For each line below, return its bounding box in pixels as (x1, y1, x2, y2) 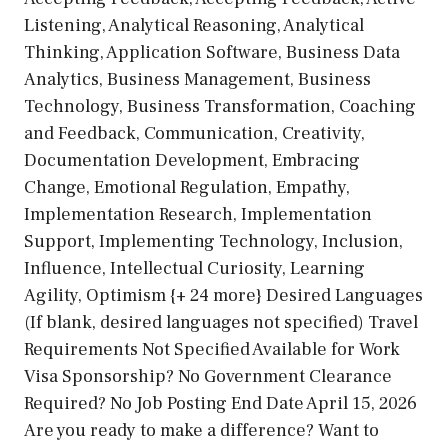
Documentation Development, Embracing (24, 149, 360, 172)
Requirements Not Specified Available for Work (24, 338, 400, 361)
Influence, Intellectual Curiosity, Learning (24, 257, 365, 280)
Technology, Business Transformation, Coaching (24, 95, 416, 118)
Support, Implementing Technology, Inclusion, (24, 230, 403, 253)
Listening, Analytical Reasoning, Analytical (24, 14, 364, 37)
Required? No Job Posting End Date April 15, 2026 (24, 392, 417, 415)
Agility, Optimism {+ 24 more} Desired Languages (24, 284, 423, 307)
